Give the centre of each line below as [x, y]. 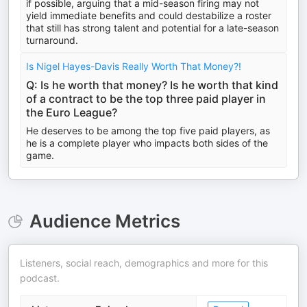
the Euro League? [72, 112]
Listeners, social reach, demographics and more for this [144, 263]
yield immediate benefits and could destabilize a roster [149, 15]
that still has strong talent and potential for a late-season [152, 28]
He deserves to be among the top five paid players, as [148, 131]
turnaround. [52, 40]
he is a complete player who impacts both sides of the [147, 143]
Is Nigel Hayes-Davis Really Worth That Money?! [134, 66]
